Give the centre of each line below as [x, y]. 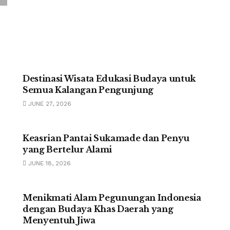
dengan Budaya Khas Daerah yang [98, 209]
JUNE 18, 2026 [49, 163]
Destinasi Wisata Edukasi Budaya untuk [109, 79]
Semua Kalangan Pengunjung [88, 90]
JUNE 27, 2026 [49, 104]
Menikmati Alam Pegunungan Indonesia [112, 198]
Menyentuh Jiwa [59, 220]
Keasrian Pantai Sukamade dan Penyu [106, 138]
